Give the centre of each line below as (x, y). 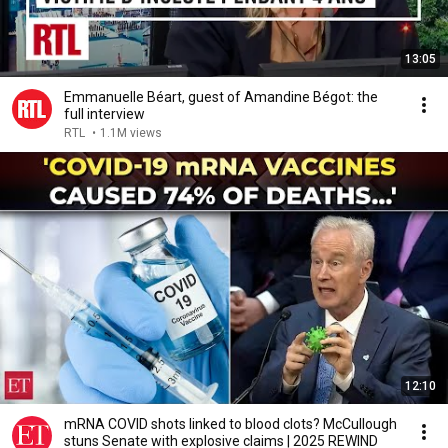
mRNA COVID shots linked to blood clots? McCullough (230, 424)
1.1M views (131, 133)
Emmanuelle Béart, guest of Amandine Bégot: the (221, 97)
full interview (104, 114)
